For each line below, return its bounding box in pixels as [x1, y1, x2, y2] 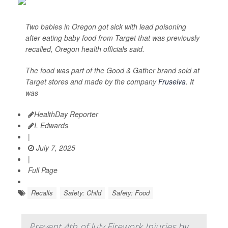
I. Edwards [34, 120, 68, 131]
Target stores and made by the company [25, 76, 158, 87]
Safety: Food [112, 188, 150, 198]
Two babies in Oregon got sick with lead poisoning [25, 21, 186, 32]
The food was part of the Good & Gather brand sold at [25, 65, 199, 76]
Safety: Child [64, 188, 101, 198]
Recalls [31, 188, 53, 198]
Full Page [28, 165, 58, 176]
